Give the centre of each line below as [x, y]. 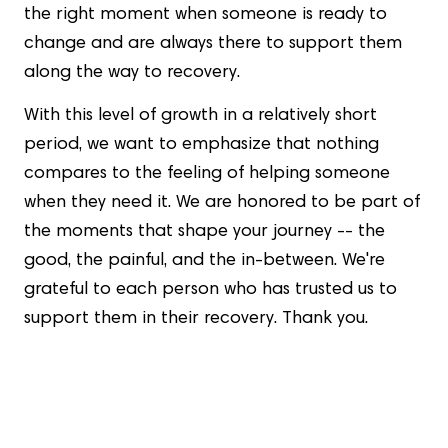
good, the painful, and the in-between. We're [204, 261]
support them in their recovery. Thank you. [201, 319]
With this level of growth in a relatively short [200, 116]
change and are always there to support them [213, 44]
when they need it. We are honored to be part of [222, 203]
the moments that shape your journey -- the [204, 232]
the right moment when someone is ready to [205, 15]
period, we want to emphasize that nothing [201, 145]
